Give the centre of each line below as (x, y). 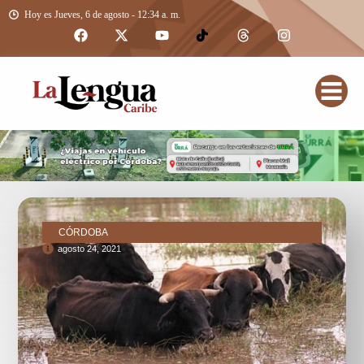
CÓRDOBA (84, 232)
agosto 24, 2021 (90, 248)
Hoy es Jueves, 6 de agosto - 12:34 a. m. (102, 15)
